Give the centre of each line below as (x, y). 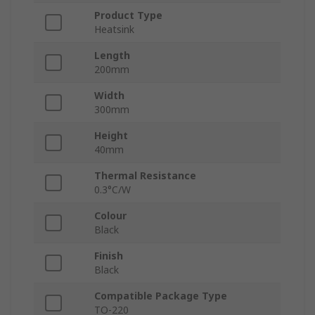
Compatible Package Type (161, 296)
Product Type (128, 15)
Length (112, 56)
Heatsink (114, 30)
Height (111, 136)
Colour (110, 216)
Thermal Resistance (145, 176)
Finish (109, 256)
